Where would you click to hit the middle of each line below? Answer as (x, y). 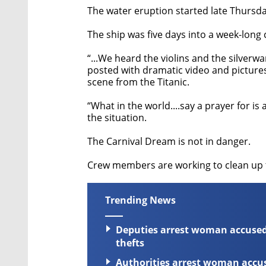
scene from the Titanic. (138, 82)
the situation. (117, 118)
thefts (130, 243)
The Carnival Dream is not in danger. (169, 141)
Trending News (140, 200)
